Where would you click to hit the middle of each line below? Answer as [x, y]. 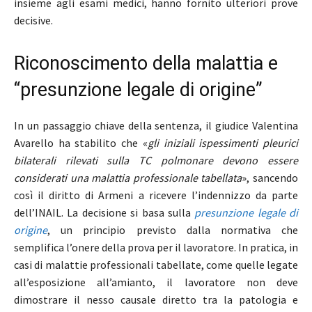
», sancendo [270, 178]
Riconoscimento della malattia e [146, 64]
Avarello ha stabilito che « [81, 143]
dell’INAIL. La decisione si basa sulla [104, 213]
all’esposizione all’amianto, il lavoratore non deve [156, 282]
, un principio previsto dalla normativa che [173, 230]
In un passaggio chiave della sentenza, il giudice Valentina [156, 126]
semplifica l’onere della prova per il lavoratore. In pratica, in [156, 248]
